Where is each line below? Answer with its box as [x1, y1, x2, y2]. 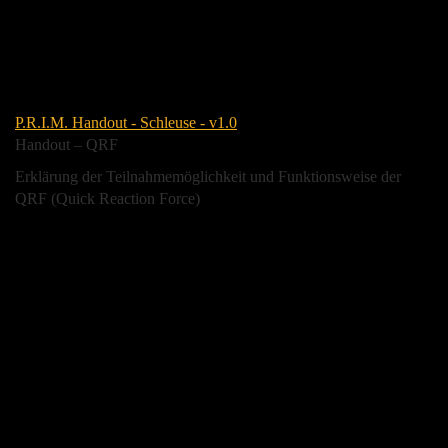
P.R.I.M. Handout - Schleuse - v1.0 [15, 113, 237, 131]
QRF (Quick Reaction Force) [15, 189, 200, 207]
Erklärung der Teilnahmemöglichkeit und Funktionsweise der [15, 167, 401, 185]
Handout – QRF [15, 135, 118, 153]
